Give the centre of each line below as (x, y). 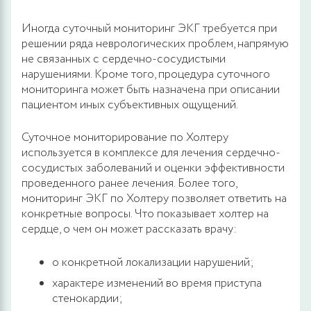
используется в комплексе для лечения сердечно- (151, 153)
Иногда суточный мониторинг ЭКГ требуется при (149, 28)
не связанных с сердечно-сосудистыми (124, 59)
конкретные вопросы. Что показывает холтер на (145, 214)
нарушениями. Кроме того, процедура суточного (146, 74)
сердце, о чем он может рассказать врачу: (129, 229)
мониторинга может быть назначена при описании (151, 90)
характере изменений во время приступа (157, 283)
